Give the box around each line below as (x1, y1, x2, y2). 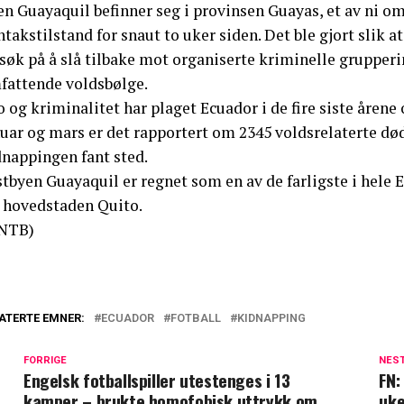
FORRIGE (23, 353, 67, 366)
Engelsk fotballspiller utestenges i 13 (23, 366, 290, 393)
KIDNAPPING (237, 310, 306, 325)
